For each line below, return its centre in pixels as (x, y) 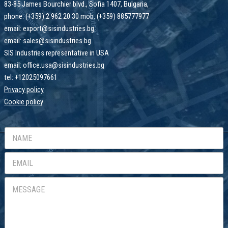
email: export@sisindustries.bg (49, 28)
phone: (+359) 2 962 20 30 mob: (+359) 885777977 (77, 16)
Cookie (15, 102)
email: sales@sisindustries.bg (48, 40)
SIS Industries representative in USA (56, 53)
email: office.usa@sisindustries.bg (54, 65)
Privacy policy (24, 89)
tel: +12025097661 (31, 77)
